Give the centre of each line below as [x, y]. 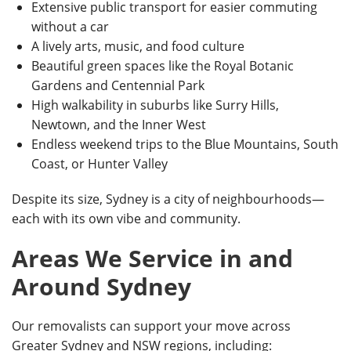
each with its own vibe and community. [126, 219]
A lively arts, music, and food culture [138, 46]
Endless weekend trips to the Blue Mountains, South [185, 144]
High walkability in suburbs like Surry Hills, [155, 105]
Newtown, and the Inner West [119, 125]
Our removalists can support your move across [151, 326]
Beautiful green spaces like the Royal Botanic [163, 66]
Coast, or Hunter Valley [100, 164]
